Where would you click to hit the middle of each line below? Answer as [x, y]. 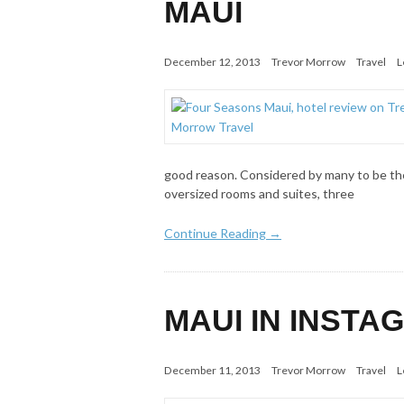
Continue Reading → [223, 234]
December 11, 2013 [212, 370]
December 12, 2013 [212, 62]
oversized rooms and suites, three [259, 194]
